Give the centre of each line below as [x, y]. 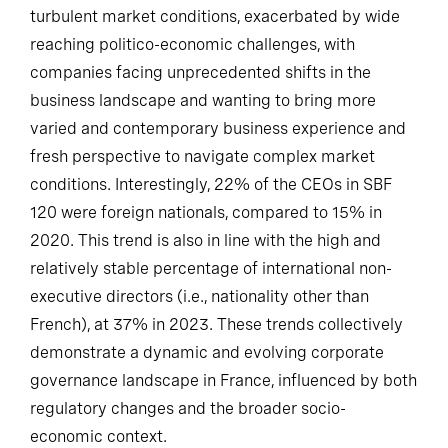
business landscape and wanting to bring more [203, 100]
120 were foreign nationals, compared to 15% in [206, 212]
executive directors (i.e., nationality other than [199, 296]
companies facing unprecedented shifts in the [200, 72]
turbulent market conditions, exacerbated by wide [215, 16]
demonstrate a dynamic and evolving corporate [207, 352]
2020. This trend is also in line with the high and [205, 240]
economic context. [98, 436]
